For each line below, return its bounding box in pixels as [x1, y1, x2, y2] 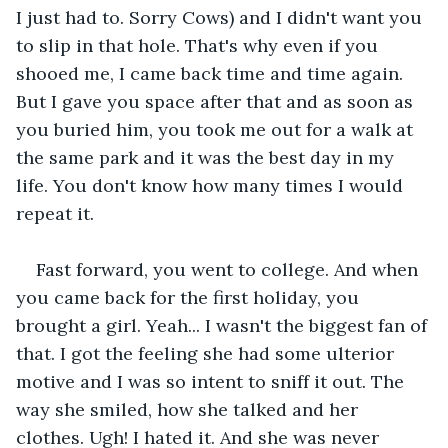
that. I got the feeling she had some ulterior [16, 341, 399, 365]
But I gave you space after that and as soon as [16, 89, 418, 113]
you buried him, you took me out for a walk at [16, 117, 418, 141]
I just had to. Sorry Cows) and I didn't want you [16, 5, 427, 29]
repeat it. [16, 201, 94, 225]
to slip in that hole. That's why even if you [16, 33, 383, 57]
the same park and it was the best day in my [16, 145, 399, 169]
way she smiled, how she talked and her [16, 397, 363, 421]
